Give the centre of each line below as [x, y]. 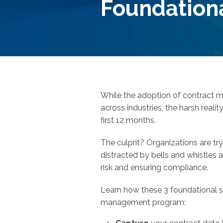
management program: [147, 202]
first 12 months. [129, 120]
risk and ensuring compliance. [156, 167]
